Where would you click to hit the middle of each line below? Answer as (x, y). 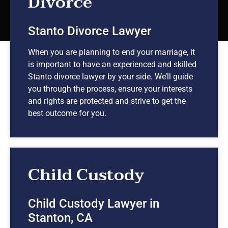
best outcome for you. (67, 113)
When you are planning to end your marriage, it (111, 52)
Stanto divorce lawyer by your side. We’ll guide (110, 76)
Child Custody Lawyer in (94, 203)
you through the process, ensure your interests (110, 89)
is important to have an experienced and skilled (112, 64)
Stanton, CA (60, 218)
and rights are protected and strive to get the (107, 101)
